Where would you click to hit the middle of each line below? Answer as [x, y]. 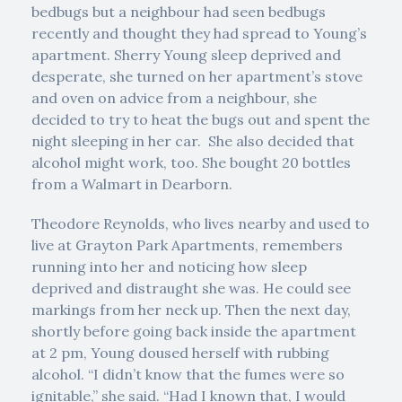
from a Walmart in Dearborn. [132, 184]
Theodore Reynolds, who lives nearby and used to [201, 223]
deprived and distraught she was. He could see [191, 288]
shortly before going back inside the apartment [194, 331]
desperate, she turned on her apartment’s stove [197, 76]
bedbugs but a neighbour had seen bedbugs [179, 12]
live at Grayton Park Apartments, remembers [187, 245]
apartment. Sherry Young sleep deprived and [186, 55]
